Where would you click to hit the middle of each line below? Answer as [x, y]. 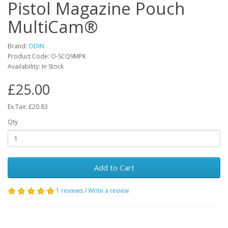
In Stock [53, 66]
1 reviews [69, 191]
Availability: [25, 66]
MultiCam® [53, 27]
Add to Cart [114, 167]
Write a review [108, 191]
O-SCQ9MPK [68, 56]
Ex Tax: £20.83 [28, 107]
